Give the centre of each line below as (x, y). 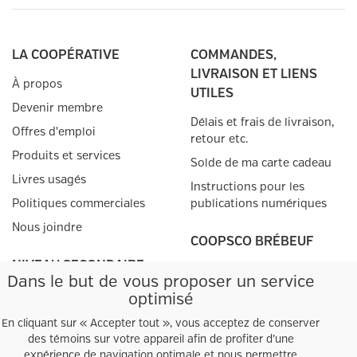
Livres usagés (49, 179)
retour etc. (220, 139)
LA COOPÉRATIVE (66, 55)
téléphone (218, 337)
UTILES (212, 93)
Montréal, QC (228, 308)
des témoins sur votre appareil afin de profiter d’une (161, 340)
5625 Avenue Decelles (250, 291)
